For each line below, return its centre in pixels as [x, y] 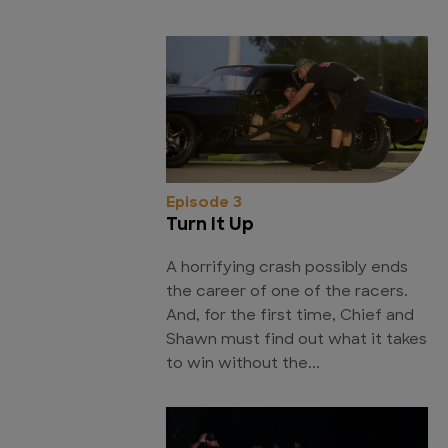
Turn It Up [210, 225]
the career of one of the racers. [287, 292]
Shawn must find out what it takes [296, 340]
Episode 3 [204, 203]
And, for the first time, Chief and [290, 316]
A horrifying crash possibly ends [287, 268]
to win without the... [243, 364]
